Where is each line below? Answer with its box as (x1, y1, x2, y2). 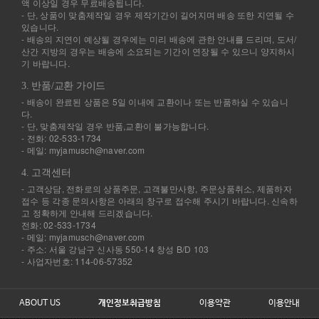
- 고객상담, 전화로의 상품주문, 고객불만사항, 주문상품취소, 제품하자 (21, 182, 292, 194)
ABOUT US (19, 298, 61, 308)
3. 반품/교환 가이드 (21, 80, 105, 91)
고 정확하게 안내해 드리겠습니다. (21, 206, 153, 219)
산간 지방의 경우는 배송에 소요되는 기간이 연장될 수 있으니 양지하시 (21, 44, 296, 57)
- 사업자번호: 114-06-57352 (21, 254, 133, 267)
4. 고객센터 (21, 167, 71, 178)
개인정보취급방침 (98, 298, 162, 308)
